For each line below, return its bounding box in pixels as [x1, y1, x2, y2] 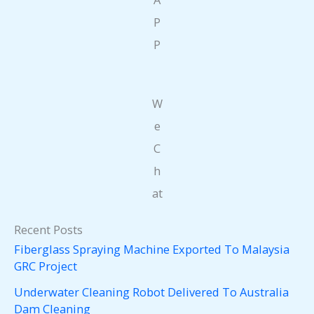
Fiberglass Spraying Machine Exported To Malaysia [14, 241, 289, 258]
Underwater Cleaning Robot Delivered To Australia [14, 283, 289, 300]
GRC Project [14, 258, 77, 275]
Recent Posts [14, 221, 83, 238]
